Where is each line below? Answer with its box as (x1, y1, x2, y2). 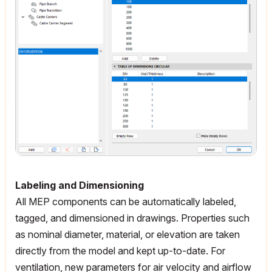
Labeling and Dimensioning (15, 179, 144, 192)
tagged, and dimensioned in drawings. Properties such (15, 212, 250, 225)
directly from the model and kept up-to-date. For (15, 245, 225, 257)
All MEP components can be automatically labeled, (15, 195, 236, 208)
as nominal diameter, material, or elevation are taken (15, 228, 240, 241)
